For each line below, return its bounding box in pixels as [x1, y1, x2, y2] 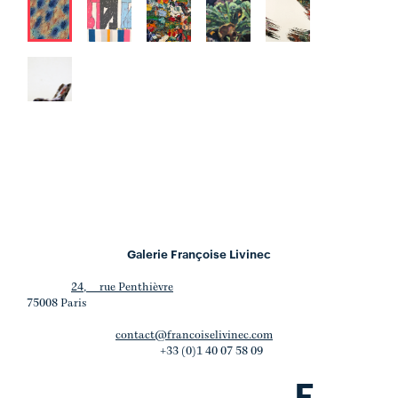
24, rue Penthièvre [71, 282, 173, 293]
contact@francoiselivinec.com [115, 330, 273, 341]
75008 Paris [27, 298, 87, 309]
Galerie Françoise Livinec [127, 245, 271, 261]
